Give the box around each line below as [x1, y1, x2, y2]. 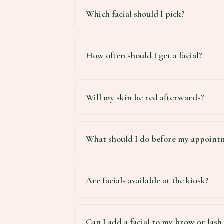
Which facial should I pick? [86, 8, 185, 20]
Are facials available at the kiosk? [86, 174, 209, 186]
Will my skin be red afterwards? [86, 91, 205, 103]
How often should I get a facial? [86, 50, 203, 61]
